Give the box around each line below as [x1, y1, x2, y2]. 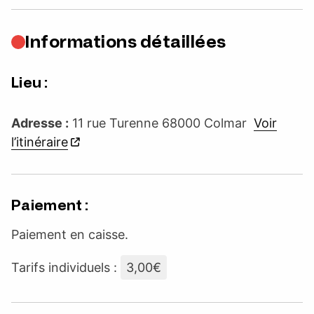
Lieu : [11, 74, 48, 91]
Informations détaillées [25, 31, 226, 52]
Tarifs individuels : [11, 259, 121, 275]
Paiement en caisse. [11, 226, 128, 242]
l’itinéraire [11, 134, 68, 149]
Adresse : [11, 115, 69, 130]
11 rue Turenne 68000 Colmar [69, 115, 254, 130]
